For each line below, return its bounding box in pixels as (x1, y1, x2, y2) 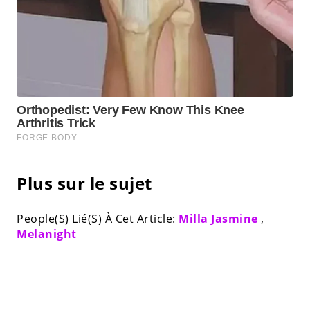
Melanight (17, 226, 77, 242)
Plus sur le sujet (17, 172, 152, 195)
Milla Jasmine (179, 211, 258, 227)
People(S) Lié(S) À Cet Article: (17, 211, 179, 227)
